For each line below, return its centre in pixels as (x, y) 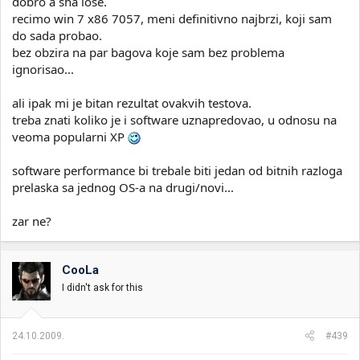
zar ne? (32, 221)
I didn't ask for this (102, 287)
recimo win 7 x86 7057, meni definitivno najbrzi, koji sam (172, 18)
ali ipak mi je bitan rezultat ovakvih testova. (132, 102)
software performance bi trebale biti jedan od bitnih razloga (177, 170)
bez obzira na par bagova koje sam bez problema (148, 52)
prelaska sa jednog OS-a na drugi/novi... (123, 187)
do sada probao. (57, 35)
